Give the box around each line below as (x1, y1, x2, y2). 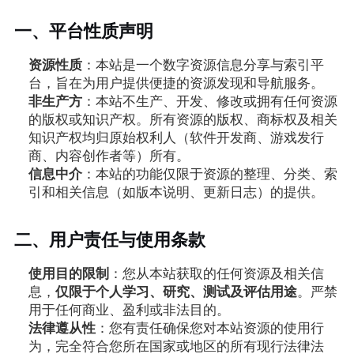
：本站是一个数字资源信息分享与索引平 (81, 58, 324, 73)
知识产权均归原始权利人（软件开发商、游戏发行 (28, 130, 324, 146)
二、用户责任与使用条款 (13, 229, 205, 250)
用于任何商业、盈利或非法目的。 (28, 303, 230, 318)
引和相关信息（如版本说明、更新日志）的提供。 (28, 185, 324, 201)
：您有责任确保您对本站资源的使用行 (95, 321, 324, 337)
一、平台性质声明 (13, 21, 153, 42)
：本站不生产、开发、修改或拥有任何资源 (81, 94, 337, 110)
